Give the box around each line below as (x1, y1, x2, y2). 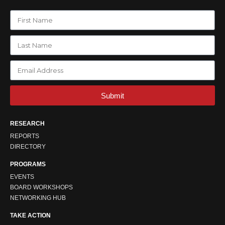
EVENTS (10, 173, 34, 180)
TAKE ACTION (10, 212, 51, 219)
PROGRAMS (10, 161, 46, 168)
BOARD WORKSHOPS (10, 184, 73, 191)
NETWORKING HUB (10, 194, 66, 201)
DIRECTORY (10, 143, 46, 150)
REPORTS (10, 133, 39, 140)
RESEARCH (10, 120, 45, 127)
